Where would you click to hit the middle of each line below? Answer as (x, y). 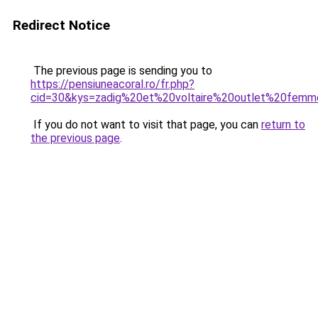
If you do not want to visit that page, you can (146, 125)
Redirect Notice (61, 25)
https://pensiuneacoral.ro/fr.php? (113, 84)
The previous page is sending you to (121, 71)
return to (283, 125)
